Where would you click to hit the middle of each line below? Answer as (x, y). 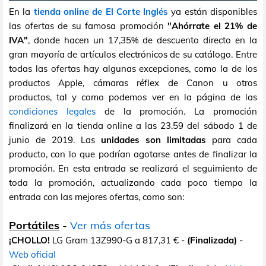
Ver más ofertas (110, 225)
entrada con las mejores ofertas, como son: (96, 197)
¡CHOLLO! (29, 240)
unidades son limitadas (153, 140)
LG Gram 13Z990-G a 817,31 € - (118, 240)
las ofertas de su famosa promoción (88, 26)
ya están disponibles (213, 11)
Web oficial (32, 254)
